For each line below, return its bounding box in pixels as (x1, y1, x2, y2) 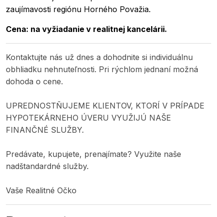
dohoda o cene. (6, 77, 63, 86)
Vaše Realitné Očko (6, 186, 77, 195)
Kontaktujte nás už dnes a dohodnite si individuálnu (6, 52, 193, 62)
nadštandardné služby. (6, 161, 89, 171)
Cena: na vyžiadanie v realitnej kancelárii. (6, 24, 167, 34)
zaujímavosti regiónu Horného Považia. (6, 4, 151, 14)
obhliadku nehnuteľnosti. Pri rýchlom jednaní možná (6, 64, 198, 74)
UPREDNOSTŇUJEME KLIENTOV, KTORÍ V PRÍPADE (6, 101, 204, 110)
